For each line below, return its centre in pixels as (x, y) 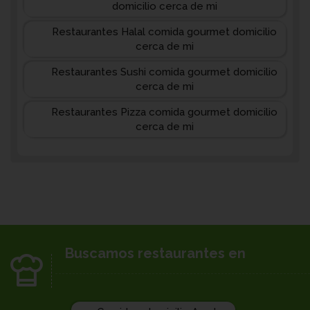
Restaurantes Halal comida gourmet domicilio (164, 32)
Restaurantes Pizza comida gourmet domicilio (164, 112)
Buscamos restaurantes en (155, 253)
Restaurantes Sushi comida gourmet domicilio (164, 72)
